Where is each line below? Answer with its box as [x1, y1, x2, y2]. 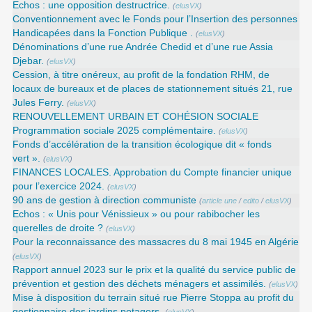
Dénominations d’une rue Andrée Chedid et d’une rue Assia [13, 42, 274, 53]
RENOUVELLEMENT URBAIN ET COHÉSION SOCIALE [13, 111, 259, 123]
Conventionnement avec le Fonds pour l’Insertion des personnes [13, 14, 298, 25]
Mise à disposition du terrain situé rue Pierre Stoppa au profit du [13, 292, 295, 304]
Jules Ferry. [13, 97, 65, 109]
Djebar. [13, 56, 45, 67]
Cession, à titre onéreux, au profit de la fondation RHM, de [13, 70, 270, 81]
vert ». [13, 153, 41, 164]
